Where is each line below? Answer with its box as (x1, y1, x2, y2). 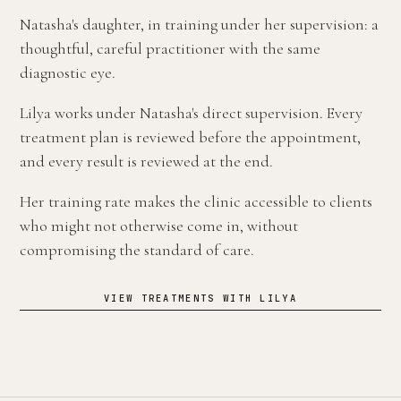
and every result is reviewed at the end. (20, 151, 273, 171)
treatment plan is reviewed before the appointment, (20, 127, 361, 147)
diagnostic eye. (20, 63, 115, 82)
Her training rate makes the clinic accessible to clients (20, 192, 372, 211)
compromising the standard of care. (20, 240, 254, 260)
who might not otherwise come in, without (20, 216, 298, 235)
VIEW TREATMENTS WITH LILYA (103, 292, 298, 304)
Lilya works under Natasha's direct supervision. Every (20, 103, 363, 123)
